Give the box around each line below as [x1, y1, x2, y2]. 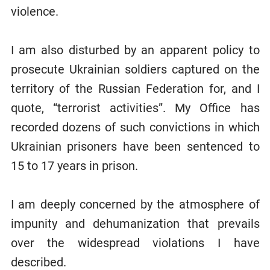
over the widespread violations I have [10, 235, 260, 250]
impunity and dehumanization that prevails [10, 216, 260, 231]
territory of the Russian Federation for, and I [10, 81, 260, 96]
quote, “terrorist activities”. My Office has [10, 100, 260, 115]
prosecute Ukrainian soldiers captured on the [10, 61, 260, 77]
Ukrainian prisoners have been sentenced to [10, 139, 260, 154]
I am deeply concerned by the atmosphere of [10, 196, 260, 212]
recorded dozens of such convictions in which [10, 119, 260, 134]
